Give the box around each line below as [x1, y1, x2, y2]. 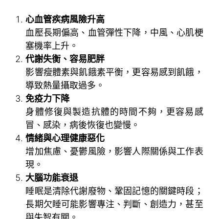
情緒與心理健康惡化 [25, 132, 105, 143]
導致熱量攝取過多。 [25, 80, 105, 90]
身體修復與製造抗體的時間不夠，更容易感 [25, 106, 203, 117]
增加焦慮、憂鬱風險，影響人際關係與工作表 [25, 146, 203, 156]
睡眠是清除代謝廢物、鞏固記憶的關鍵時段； [25, 185, 203, 196]
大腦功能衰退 [25, 172, 79, 183]
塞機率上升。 [25, 40, 79, 51]
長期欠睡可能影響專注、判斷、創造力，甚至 [25, 198, 203, 209]
